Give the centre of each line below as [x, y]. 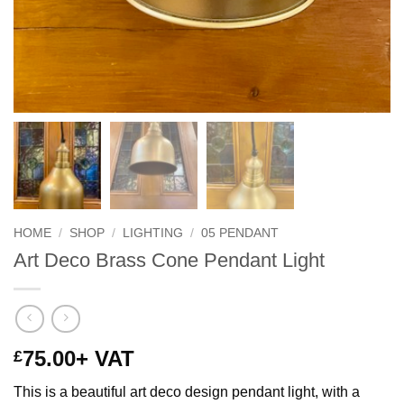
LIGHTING [153, 234]
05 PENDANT [240, 234]
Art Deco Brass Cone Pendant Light [169, 261]
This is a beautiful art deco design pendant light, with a [187, 391]
